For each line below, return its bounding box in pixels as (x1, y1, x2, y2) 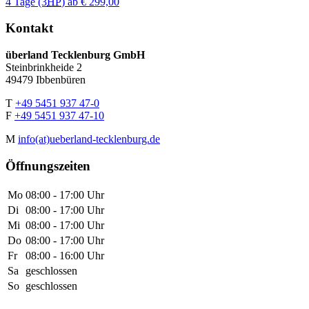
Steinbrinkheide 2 (6, 61, 82, 74)
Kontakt (6, 21, 53, 36)
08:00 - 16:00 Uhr (26, 249, 104, 261)
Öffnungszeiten (6, 158, 90, 173)
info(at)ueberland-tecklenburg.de (18, 133, 160, 146)
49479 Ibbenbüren (6, 74, 86, 86)
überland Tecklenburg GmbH (6, 49, 145, 61)
